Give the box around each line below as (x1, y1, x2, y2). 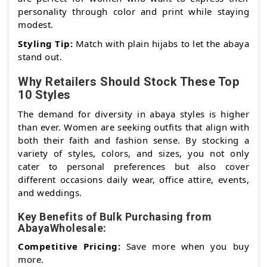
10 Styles (18, 88, 71, 103)
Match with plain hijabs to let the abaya (73, 38, 250, 50)
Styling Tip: (18, 38, 73, 50)
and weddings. (18, 187, 82, 199)
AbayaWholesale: (18, 222, 107, 235)
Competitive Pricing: (18, 240, 121, 253)
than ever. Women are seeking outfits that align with (18, 121, 249, 133)
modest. (18, 18, 54, 31)
